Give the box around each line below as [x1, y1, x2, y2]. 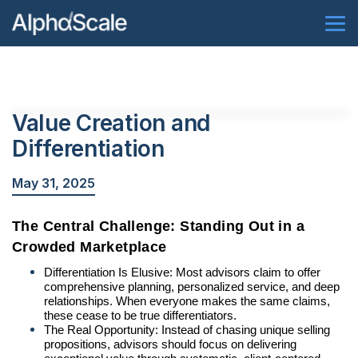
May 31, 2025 [12, 175, 95, 191]
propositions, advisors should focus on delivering [44, 337, 296, 351]
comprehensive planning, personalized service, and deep [44, 280, 340, 293]
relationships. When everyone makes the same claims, [44, 294, 330, 308]
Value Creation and [12, 109, 210, 137]
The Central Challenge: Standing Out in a [12, 218, 304, 234]
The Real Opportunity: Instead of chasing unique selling [44, 323, 330, 336]
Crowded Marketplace [12, 239, 167, 255]
